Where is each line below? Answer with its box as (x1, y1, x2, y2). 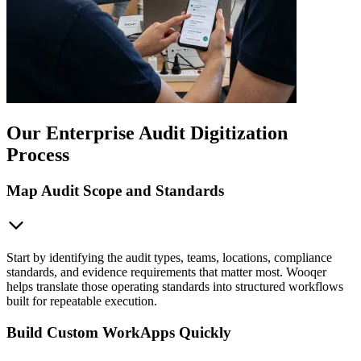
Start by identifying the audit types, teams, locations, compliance (6, 250, 332, 264)
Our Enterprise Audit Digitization (6, 122, 288, 144)
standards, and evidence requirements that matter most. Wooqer (6, 264, 326, 279)
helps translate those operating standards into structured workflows (6, 279, 343, 293)
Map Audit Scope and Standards (6, 182, 224, 200)
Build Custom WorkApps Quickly (6, 323, 231, 341)
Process (6, 144, 69, 166)
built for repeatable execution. (6, 293, 157, 308)
